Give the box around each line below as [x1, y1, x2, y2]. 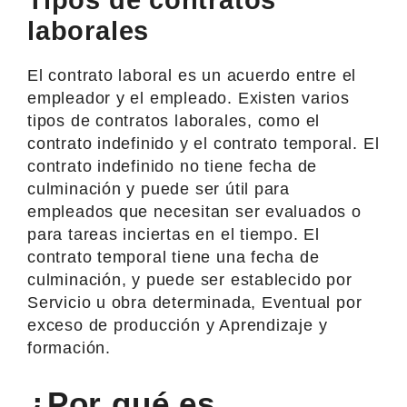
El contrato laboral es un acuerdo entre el [27, 65, 357, 84]
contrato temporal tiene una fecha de [27, 247, 320, 266]
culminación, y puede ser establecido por [27, 270, 352, 289]
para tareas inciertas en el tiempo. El [27, 224, 321, 243]
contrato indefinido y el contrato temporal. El [27, 134, 380, 153]
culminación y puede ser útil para [27, 179, 291, 198]
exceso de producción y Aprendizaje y [27, 315, 328, 334]
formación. [27, 338, 111, 357]
